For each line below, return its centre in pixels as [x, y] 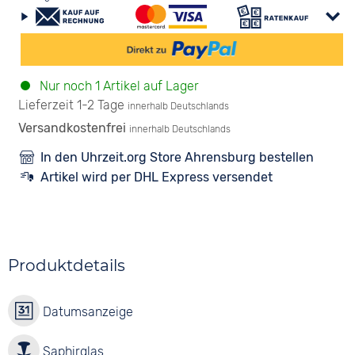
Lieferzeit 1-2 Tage [72, 105]
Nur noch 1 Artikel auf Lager [118, 86]
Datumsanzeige [87, 312]
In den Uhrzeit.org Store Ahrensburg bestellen [177, 157]
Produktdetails [67, 265]
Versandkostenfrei [74, 128]
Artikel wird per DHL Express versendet [157, 177]
